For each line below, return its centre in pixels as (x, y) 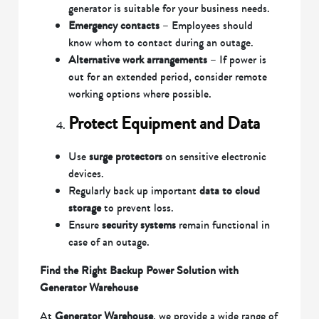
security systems (139, 225)
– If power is (237, 60)
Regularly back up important (134, 191)
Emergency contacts (114, 26)
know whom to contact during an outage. (161, 43)
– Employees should (206, 26)
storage (85, 208)
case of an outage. (109, 242)
